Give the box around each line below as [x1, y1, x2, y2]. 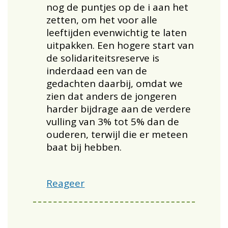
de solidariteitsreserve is [46, 51, 160, 65]
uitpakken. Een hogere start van [46, 38, 194, 52]
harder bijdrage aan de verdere [46, 102, 191, 116]
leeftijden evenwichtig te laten [46, 25, 187, 39]
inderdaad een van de [46, 64, 148, 77]
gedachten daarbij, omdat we [46, 76, 183, 90]
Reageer [46, 176, 85, 190]
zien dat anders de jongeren [46, 89, 177, 103]
